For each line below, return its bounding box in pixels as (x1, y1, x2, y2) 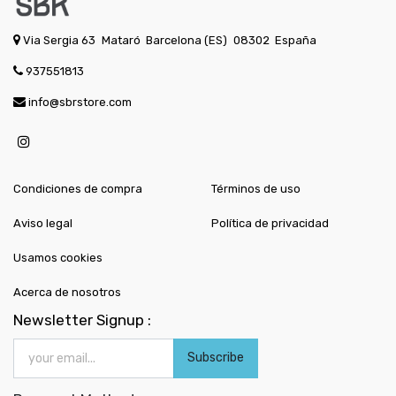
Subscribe (187, 349, 244, 365)
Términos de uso (211, 181, 301, 195)
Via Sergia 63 (23, 33, 95, 47)
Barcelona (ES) (146, 33, 228, 47)
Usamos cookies (13, 250, 103, 264)
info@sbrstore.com (28, 95, 132, 109)
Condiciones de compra (13, 181, 142, 195)
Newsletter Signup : (13, 310, 151, 329)
